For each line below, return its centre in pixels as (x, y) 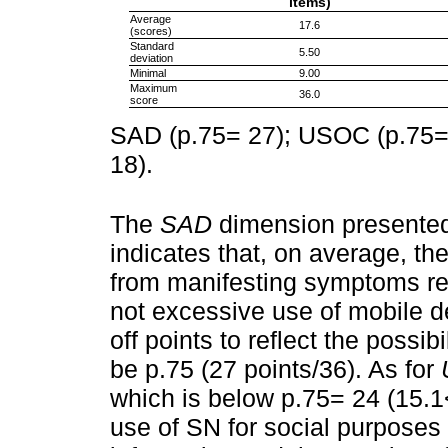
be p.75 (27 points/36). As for (275, 369)
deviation (151, 57)
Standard (152, 45)
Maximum (153, 87)
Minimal (148, 72)
